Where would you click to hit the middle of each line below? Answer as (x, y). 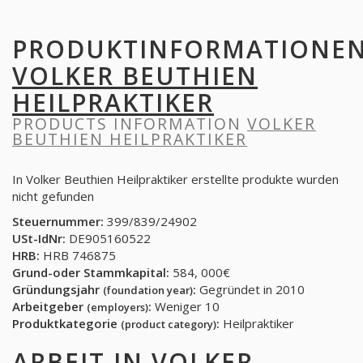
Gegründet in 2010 (250, 289)
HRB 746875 (78, 255)
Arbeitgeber (49, 306)
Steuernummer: (58, 221)
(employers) (117, 307)
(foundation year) (148, 290)
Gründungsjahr (58, 289)
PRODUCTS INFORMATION (130, 124)
